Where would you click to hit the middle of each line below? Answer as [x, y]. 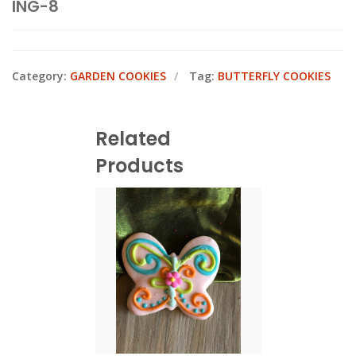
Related [133, 138]
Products [139, 165]
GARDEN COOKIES [118, 75]
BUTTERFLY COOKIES [274, 75]
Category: [41, 75]
